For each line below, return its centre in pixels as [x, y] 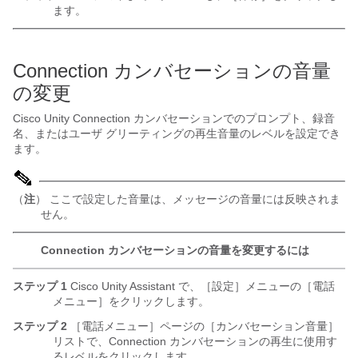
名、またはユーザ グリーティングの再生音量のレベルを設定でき [177, 133]
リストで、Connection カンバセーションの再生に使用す [195, 341]
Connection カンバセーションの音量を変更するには [175, 250]
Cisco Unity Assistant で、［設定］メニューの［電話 [201, 286]
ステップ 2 [40, 326]
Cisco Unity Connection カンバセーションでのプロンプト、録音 [174, 118]
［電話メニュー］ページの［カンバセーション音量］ [203, 326]
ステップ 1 [40, 286]
